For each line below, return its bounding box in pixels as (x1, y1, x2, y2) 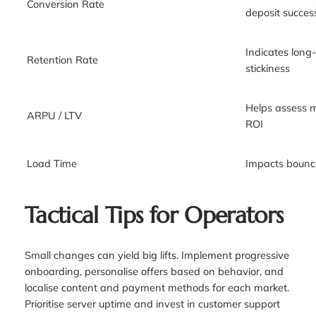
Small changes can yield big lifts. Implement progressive (24, 248, 289, 262)
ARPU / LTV (26, 109, 82, 122)
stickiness (245, 61, 290, 75)
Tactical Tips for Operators (24, 201, 284, 230)
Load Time (26, 157, 77, 170)
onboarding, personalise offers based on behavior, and (24, 264, 284, 278)
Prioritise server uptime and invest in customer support (24, 296, 280, 310)
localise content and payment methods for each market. (24, 280, 289, 294)
